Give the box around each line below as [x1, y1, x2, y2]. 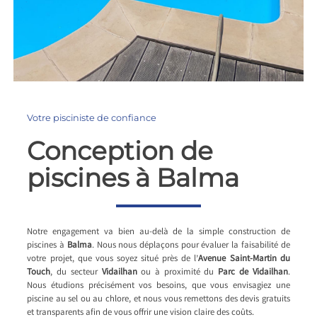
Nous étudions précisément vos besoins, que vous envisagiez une [27, 279, 290, 293]
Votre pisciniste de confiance [27, 112, 157, 123]
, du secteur [50, 265, 102, 279]
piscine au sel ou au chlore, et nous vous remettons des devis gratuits [27, 292, 290, 306]
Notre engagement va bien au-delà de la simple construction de [27, 225, 290, 239]
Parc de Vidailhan [218, 265, 288, 279]
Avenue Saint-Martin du [198, 252, 290, 266]
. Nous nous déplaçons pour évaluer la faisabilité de [91, 238, 290, 253]
